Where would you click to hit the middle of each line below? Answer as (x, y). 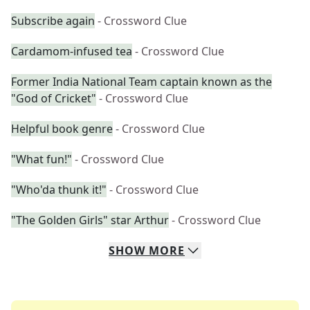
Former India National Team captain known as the (142, 82)
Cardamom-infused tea (72, 51)
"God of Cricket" (54, 98)
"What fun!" (42, 159)
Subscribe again (53, 21)
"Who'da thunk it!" (59, 190)
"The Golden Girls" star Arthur (90, 220)
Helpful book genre (62, 129)
